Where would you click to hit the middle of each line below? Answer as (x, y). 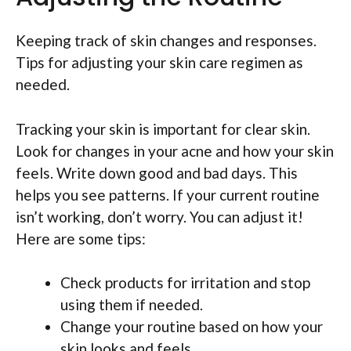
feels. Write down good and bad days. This (157, 172)
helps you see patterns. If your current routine (168, 194)
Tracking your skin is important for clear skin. (163, 128)
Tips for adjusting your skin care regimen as (159, 63)
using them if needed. (132, 305)
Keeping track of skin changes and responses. (166, 41)
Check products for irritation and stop (185, 283)
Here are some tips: (81, 238)
